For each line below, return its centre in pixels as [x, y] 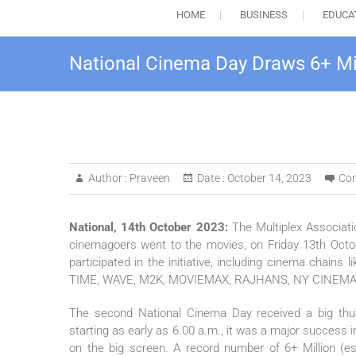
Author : [108, 178]
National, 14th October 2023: [149, 228]
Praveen [149, 178]
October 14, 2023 [268, 178]
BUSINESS [263, 15]
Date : [211, 178]
